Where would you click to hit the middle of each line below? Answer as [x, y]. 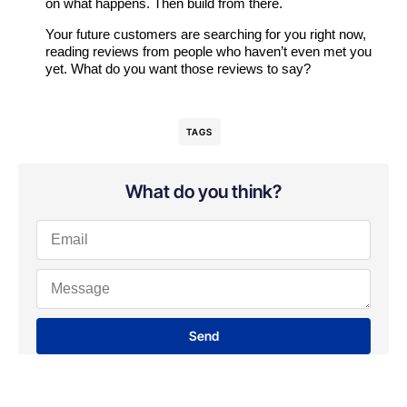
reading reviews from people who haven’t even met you [208, 52]
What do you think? [203, 192]
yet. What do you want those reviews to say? [178, 69]
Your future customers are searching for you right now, [206, 35]
